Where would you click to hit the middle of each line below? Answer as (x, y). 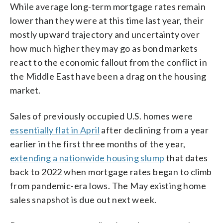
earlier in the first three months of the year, (98, 144)
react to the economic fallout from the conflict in (109, 62)
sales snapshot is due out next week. (83, 199)
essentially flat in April (55, 130)
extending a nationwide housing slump (87, 158)
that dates (186, 158)
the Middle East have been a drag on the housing (108, 76)
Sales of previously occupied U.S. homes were (102, 116)
